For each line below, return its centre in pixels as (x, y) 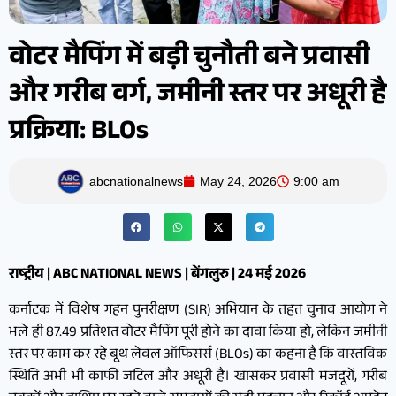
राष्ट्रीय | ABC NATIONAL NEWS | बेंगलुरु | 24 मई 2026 (157, 275)
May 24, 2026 (238, 182)
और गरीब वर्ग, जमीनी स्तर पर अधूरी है (198, 97)
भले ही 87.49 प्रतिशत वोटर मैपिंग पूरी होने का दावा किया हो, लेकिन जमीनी (198, 333)
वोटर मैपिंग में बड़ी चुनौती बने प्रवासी (189, 60)
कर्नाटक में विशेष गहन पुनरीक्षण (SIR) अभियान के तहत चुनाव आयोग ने (198, 311)
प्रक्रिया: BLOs (79, 134)
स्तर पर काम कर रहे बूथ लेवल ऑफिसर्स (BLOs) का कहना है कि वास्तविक (198, 355)
